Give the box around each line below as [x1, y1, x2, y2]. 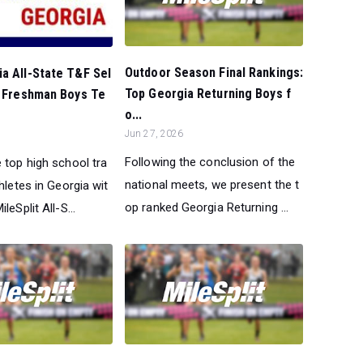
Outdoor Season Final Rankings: [125, 65, 304, 81]
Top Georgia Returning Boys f [125, 86, 291, 102]
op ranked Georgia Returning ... [125, 200, 289, 216]
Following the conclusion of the [125, 155, 296, 170]
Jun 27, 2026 [125, 128, 184, 140]
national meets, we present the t [125, 177, 300, 193]
